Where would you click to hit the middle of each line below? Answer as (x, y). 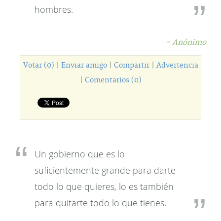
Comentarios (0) (113, 80)
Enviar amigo (84, 66)
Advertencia (177, 66)
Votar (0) (38, 66)
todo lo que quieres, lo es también (104, 186)
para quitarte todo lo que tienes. (100, 203)
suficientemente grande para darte (105, 170)
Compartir (131, 66)
